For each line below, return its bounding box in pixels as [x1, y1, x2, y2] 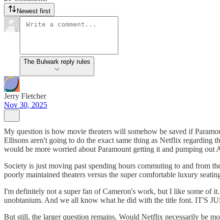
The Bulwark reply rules [24, 58, 90, 65]
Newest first [17, 7, 51, 15]
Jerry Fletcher [4, 92, 46, 100]
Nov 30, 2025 [4, 101, 47, 109]
